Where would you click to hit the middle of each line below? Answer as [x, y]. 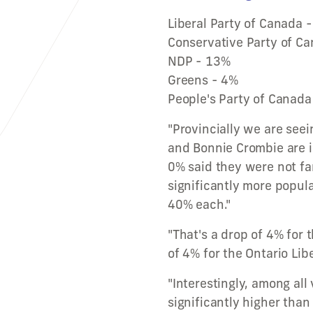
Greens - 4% [203, 80]
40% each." [199, 204]
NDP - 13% [199, 61]
